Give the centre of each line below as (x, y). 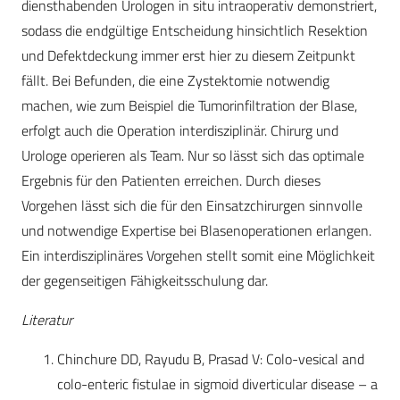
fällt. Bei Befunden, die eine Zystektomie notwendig (175, 81)
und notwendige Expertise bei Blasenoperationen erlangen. (196, 231)
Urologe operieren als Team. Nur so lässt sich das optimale (193, 156)
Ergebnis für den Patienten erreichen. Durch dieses (171, 181)
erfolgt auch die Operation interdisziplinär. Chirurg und (180, 131)
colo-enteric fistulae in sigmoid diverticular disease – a (217, 384)
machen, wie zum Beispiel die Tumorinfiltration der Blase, (189, 106)
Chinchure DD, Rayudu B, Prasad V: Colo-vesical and (211, 359)
